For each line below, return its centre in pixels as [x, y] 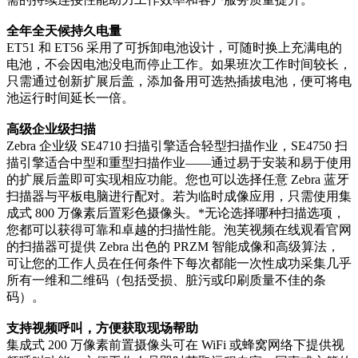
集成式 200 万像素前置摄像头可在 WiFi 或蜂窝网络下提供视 [175, 345]
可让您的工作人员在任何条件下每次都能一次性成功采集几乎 [179, 264]
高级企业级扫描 [51, 129]
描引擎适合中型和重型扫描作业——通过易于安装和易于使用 [179, 163]
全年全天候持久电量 [64, 31]
